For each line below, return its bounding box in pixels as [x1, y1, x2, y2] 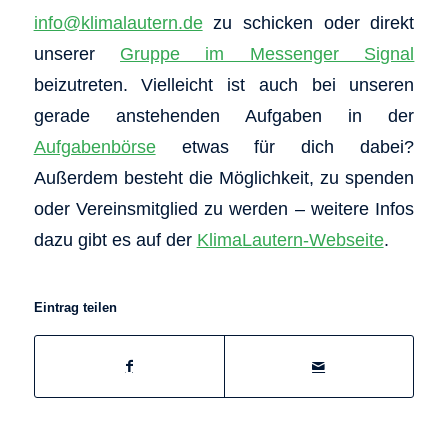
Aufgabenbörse [33, 136, 156, 158]
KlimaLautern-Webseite [196, 229, 384, 251]
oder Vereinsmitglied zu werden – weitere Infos [33, 198, 415, 220]
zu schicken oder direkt [202, 12, 415, 34]
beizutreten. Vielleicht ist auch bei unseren [33, 74, 415, 96]
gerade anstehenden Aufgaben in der [33, 105, 415, 127]
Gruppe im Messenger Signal [120, 43, 415, 65]
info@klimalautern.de [33, 12, 203, 34]
